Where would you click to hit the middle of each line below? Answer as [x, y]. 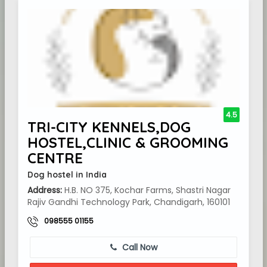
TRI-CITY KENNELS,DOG [109, 127]
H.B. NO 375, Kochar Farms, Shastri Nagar [146, 190]
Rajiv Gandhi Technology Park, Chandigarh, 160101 [129, 202]
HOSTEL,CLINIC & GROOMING [128, 142]
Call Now [138, 247]
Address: [45, 190]
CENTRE [55, 158]
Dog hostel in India [67, 175]
